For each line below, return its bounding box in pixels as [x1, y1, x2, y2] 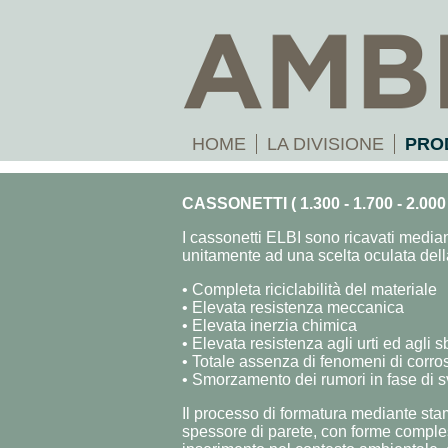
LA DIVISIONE [267, 134, 384, 154]
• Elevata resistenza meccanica [182, 299, 404, 316]
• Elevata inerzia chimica [182, 317, 357, 334]
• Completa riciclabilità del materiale [182, 281, 437, 298]
